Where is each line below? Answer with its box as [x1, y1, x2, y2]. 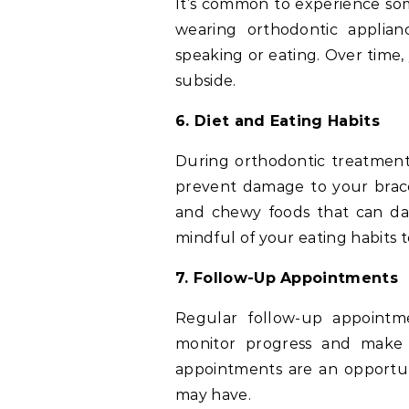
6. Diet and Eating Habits [175, 112, 380, 131]
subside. [175, 72, 236, 90]
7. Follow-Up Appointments [175, 269, 398, 288]
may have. [175, 386, 251, 404]
